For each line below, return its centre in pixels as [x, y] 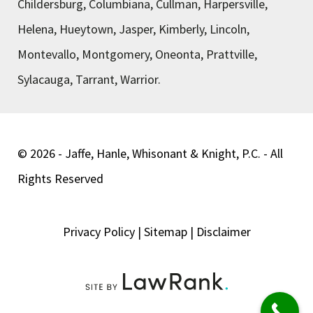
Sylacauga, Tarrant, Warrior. [89, 79]
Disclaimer [223, 232]
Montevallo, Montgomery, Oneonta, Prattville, [137, 54]
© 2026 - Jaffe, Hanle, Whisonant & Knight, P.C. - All [150, 153]
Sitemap [165, 232]
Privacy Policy [99, 232]
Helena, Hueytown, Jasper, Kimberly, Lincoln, [133, 29]
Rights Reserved [60, 179]
